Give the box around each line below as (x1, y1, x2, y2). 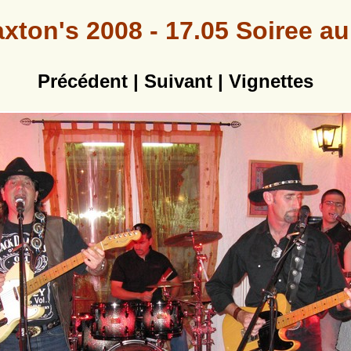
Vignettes (229, 71, 313, 92)
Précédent (38, 71, 128, 92)
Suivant (144, 71, 212, 92)
